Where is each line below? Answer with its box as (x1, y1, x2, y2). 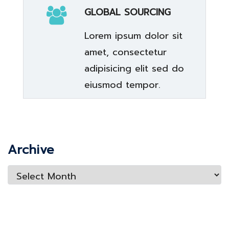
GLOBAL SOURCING (84, 5, 171, 19)
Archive (8, 141, 54, 159)
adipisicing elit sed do (84, 61, 184, 76)
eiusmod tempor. (84, 78, 161, 92)
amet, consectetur (84, 45, 167, 59)
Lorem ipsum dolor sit (84, 29, 182, 43)
